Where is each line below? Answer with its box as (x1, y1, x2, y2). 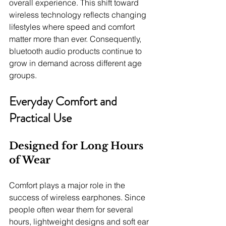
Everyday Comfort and (9, 93, 120, 110)
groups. (9, 70, 37, 81)
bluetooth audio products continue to (9, 46, 144, 56)
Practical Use (9, 109, 72, 127)
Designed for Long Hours (9, 140, 146, 152)
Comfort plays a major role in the (9, 180, 127, 191)
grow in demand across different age (9, 58, 144, 69)
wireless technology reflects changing (9, 10, 148, 20)
